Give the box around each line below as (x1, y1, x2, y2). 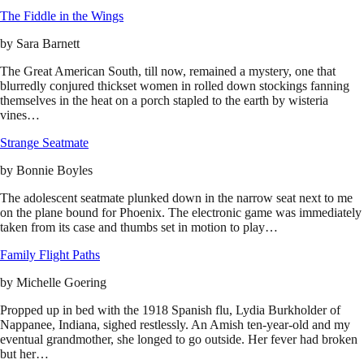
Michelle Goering (16, 275, 106, 290)
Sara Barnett (16, 37, 80, 51)
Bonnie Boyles (16, 163, 93, 178)
